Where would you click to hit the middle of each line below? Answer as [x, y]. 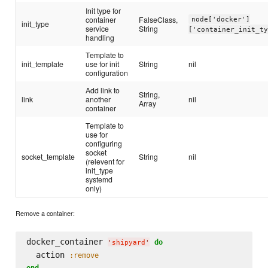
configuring [104, 143]
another [98, 99]
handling [100, 37]
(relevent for [105, 161]
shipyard [128, 243]
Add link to [103, 90]
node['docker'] [220, 19]
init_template [43, 63]
